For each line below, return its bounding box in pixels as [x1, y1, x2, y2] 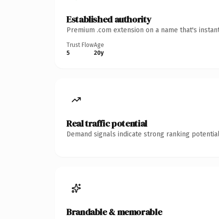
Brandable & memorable [66, 205, 162, 218]
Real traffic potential [66, 117, 147, 130]
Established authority [66, 13, 152, 25]
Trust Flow [66, 41, 94, 48]
